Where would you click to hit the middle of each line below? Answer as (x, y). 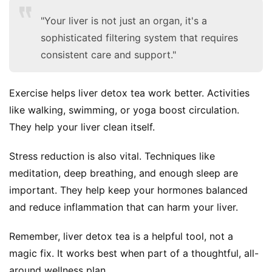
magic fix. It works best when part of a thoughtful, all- (134, 253)
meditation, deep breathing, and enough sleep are (124, 173)
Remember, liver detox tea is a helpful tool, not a (121, 236)
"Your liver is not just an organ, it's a (124, 20)
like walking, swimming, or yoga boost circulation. (124, 110)
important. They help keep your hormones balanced (128, 190)
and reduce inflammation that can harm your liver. (124, 207)
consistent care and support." (108, 54)
